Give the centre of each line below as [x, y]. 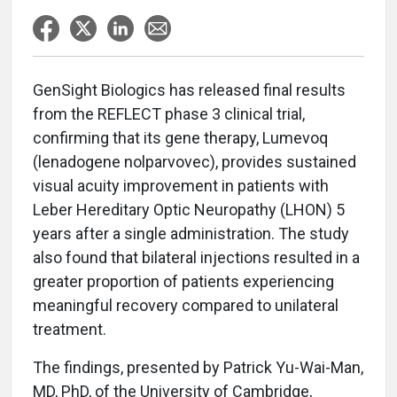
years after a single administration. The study [191, 234]
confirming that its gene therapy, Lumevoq [180, 138]
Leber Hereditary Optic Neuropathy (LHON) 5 [189, 210]
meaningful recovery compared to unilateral [186, 305]
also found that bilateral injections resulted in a [196, 257]
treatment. [70, 329]
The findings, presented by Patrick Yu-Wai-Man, [198, 367]
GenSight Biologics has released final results [189, 90]
